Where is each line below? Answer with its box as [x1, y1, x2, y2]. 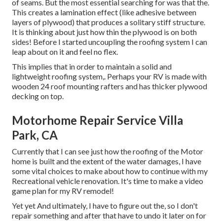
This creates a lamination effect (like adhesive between [12, 7, 196, 17]
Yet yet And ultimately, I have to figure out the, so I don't [12, 201, 198, 211]
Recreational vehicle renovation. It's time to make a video [12, 176, 203, 186]
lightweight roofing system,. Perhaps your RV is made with [12, 72, 207, 81]
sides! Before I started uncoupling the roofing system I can [12, 37, 207, 47]
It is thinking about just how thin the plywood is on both [12, 27, 197, 37]
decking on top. [12, 91, 64, 101]
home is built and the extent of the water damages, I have [12, 156, 201, 166]
